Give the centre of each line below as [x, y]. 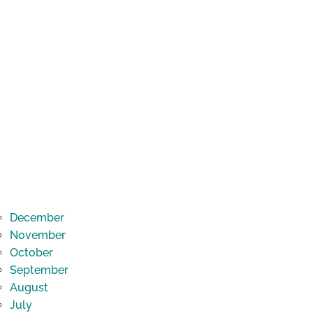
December [37, 218]
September [39, 270]
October [31, 253]
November [37, 235]
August [29, 288]
